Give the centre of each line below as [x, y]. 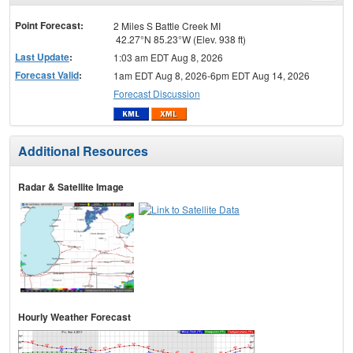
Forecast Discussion [156, 94]
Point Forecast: [49, 26]
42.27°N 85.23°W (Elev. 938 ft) [179, 39]
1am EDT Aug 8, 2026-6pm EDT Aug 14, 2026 [211, 76]
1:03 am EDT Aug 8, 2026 [168, 58]
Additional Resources [83, 150]
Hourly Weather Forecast [74, 316]
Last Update [42, 57]
